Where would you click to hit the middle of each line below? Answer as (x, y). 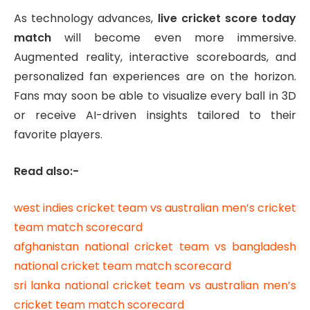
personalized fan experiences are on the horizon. (155, 77)
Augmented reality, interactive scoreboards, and (155, 57)
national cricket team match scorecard (122, 266)
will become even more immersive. (174, 38)
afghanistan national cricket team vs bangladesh (155, 246)
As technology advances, (86, 19)
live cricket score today (227, 19)
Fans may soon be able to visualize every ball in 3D (155, 96)
